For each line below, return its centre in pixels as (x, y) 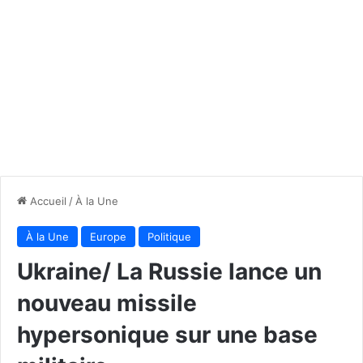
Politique (169, 236)
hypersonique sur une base (167, 334)
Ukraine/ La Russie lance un (169, 271)
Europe (108, 236)
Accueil (47, 201)
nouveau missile (107, 303)
